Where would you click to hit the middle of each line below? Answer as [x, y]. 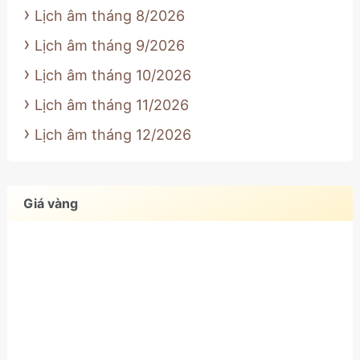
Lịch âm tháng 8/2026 [109, 15]
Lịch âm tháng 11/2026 [111, 104]
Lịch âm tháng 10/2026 [112, 75]
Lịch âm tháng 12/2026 [112, 134]
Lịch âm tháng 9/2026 [109, 45]
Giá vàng [50, 203]
